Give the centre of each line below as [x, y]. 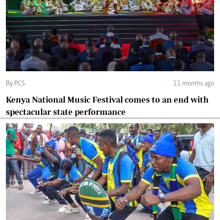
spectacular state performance [66, 112]
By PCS [20, 84]
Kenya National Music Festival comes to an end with [107, 100]
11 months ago [193, 84]
